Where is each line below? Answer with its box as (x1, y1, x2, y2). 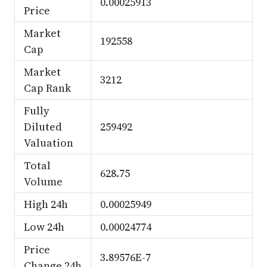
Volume (23, 174, 63, 189)
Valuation (23, 135, 73, 150)
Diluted (23, 119, 62, 134)
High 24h (23, 197, 68, 212)
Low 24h (23, 219, 64, 234)
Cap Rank (23, 80, 71, 95)
